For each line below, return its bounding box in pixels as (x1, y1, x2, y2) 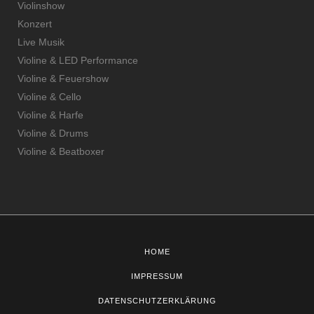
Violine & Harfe (18, 109, 83, 121)
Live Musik (18, 36, 64, 48)
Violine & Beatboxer (18, 145, 104, 157)
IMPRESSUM (131, 271, 183, 280)
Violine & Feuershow (18, 72, 109, 84)
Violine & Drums (18, 127, 88, 139)
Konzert (18, 18, 52, 29)
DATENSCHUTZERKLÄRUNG (97, 296, 217, 305)
